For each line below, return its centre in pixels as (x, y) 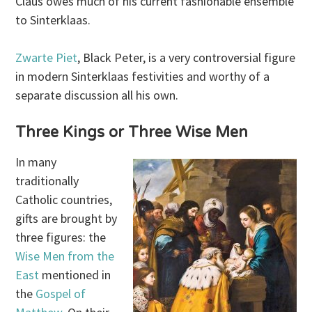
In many (36, 162)
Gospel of (61, 293)
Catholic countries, (64, 199)
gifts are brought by (67, 218)
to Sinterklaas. (53, 19)
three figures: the (61, 237)
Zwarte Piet (47, 57)
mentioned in (75, 274)
